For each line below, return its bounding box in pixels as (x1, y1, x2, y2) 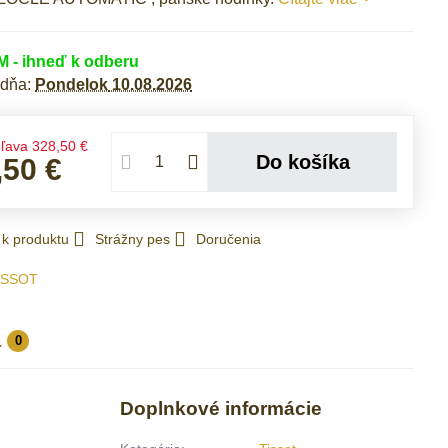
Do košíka (269, 151, 350, 173)
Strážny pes (95, 231, 171, 247)
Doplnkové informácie (120, 398, 323, 419)
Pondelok (35, 76, 109, 93)
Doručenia (196, 231, 262, 247)
